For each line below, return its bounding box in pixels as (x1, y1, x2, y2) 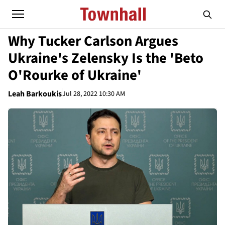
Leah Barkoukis (8, 88, 62, 99)
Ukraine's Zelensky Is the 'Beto (8, 48, 203, 68)
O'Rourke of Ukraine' (8, 65, 142, 85)
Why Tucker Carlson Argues (8, 31, 178, 51)
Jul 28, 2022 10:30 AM (62, 88, 125, 99)
